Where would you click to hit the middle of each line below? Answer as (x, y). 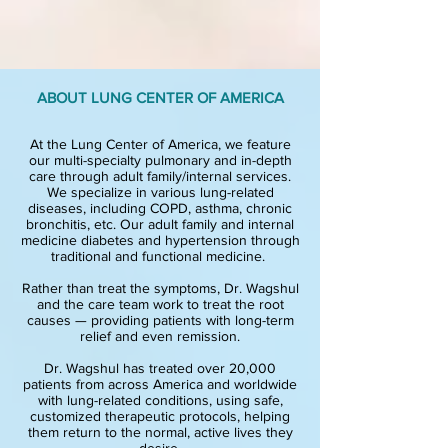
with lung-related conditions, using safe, (160, 400)
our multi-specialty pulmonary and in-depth (160, 160)
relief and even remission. (160, 336)
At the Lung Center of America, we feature (160, 144)
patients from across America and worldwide (160, 384)
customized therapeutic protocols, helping (160, 416)
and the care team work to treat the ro (154, 304)
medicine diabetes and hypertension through (160, 240)
